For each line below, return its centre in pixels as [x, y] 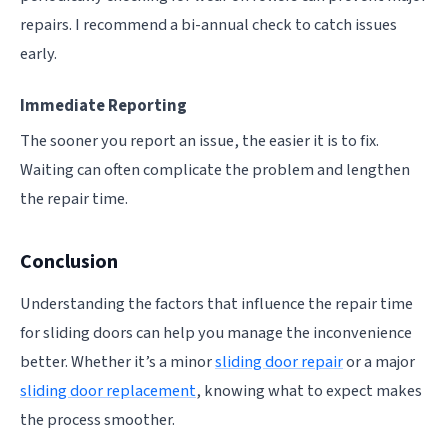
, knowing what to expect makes [309, 390]
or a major [379, 361]
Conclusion [69, 261]
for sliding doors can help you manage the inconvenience [216, 332]
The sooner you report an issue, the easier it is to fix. [199, 140]
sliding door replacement [108, 390]
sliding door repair [279, 361]
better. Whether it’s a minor [117, 361]
